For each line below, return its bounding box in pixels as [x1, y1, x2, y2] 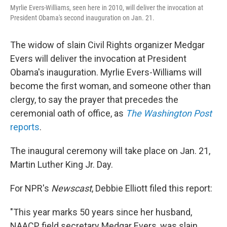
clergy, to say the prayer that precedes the [10, 94, 178, 105]
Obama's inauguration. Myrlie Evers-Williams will [10, 67, 202, 78]
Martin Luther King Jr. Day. [10, 159, 113, 170]
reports [10, 122, 40, 132]
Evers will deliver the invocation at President [10, 53, 186, 64]
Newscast [51, 183, 92, 194]
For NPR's [10, 183, 51, 194]
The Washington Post [126, 108, 212, 119]
